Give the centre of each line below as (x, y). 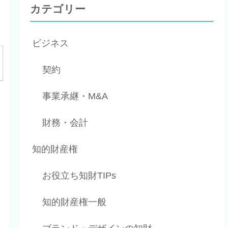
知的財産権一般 (75, 202)
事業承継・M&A (75, 96)
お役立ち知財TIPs (79, 176)
